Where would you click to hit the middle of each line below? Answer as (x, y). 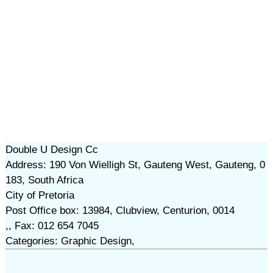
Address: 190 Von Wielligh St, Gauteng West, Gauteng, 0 (135, 165)
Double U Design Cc (51, 150)
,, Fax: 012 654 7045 (52, 226)
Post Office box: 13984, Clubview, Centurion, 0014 (120, 211)
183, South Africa (44, 180)
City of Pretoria (40, 195)
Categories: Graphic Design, (70, 241)
